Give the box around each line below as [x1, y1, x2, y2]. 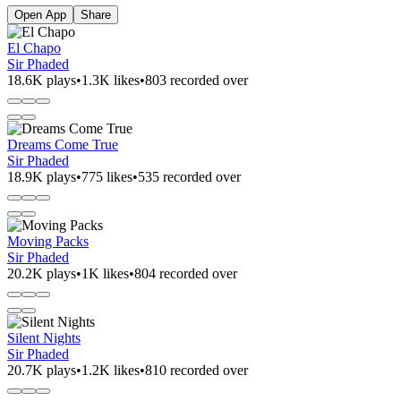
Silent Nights [7, 329, 81, 346]
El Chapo [7, 39, 61, 55]
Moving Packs [7, 233, 89, 249]
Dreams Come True [7, 136, 118, 152]
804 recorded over [134, 265, 237, 281]
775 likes [81, 168, 132, 184]
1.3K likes [81, 72, 140, 88]
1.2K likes [81, 362, 140, 378]
